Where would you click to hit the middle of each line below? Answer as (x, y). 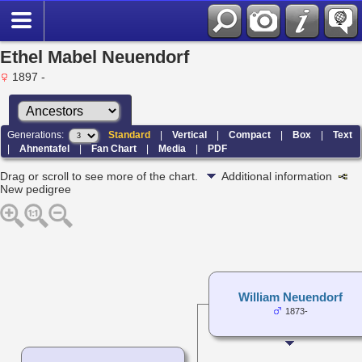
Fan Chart (114, 148)
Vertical (190, 135)
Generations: (38, 135)
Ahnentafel (45, 148)
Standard (130, 135)
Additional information (280, 176)
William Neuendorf (290, 297)
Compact (250, 135)
